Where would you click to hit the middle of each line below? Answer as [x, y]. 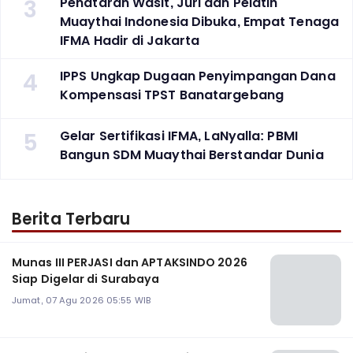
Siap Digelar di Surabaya [86, 279]
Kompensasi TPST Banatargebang [172, 95]
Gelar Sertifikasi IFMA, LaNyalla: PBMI [179, 136]
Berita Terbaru [71, 219]
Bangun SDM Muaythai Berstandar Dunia [192, 154]
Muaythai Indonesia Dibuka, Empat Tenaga [199, 21]
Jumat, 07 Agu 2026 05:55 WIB [81, 301]
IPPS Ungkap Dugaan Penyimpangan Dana [198, 76]
